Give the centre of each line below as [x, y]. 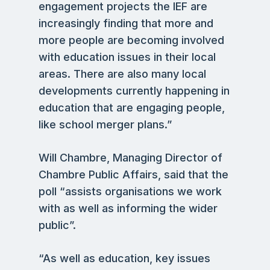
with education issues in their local [127, 57]
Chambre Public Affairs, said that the [133, 174]
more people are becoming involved [131, 40]
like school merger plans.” [105, 124]
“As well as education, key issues [124, 258]
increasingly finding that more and [126, 23]
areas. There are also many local [122, 74]
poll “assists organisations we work [130, 191]
